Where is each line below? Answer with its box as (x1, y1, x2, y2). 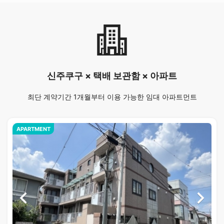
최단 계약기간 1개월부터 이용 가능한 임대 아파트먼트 (27, 92, 197, 101)
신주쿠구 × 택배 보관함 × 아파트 (47, 70, 177, 81)
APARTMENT (16, 125, 50, 132)
